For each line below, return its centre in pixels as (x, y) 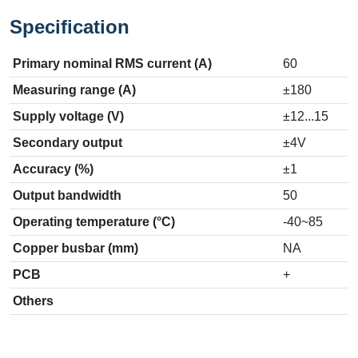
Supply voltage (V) (68, 116)
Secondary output (68, 143)
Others (33, 301)
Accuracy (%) (53, 169)
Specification (70, 27)
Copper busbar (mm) (76, 248)
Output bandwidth (67, 195)
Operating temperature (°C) (94, 222)
